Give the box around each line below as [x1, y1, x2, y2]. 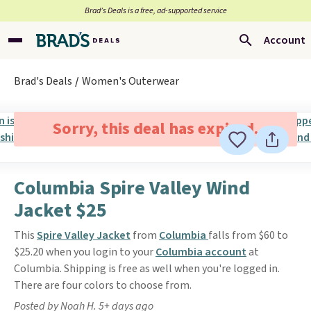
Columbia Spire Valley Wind [14, 174, 250, 202]
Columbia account [155, 244, 246, 260]
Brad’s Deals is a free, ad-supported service [84, 5, 227, 17]
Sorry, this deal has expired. [52, 117, 258, 141]
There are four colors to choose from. [14, 278, 192, 293]
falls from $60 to [208, 228, 288, 243]
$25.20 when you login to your [14, 244, 155, 260]
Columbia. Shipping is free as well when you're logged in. [14, 261, 280, 276]
